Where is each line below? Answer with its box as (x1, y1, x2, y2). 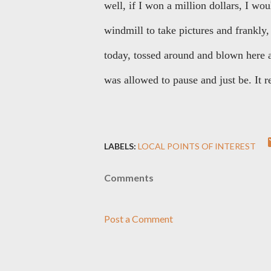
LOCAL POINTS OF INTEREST (138, 141, 256, 151)
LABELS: (104, 141, 136, 151)
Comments (104, 172, 154, 183)
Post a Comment (104, 213, 173, 224)
